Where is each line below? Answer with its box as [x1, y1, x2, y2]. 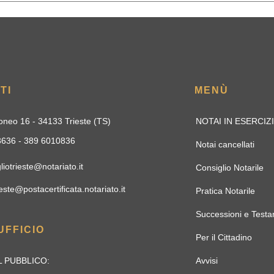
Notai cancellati [195, 139, 254, 149]
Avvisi [195, 256, 218, 265]
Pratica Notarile [195, 186, 255, 196]
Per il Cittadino [195, 232, 252, 242]
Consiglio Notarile [195, 163, 264, 172]
